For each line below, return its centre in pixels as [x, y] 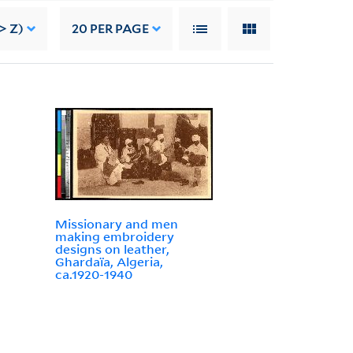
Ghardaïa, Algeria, [109, 262]
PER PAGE [119, 28]
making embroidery [114, 237]
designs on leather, [112, 249]
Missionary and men [116, 224]
